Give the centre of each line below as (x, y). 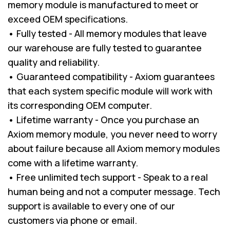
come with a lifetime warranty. (73, 162)
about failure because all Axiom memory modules (114, 148)
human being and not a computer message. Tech (114, 191)
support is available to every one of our (91, 206)
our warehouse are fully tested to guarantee (105, 47)
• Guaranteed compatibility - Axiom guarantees (111, 76)
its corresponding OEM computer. (80, 105)
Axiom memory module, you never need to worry (112, 134)
